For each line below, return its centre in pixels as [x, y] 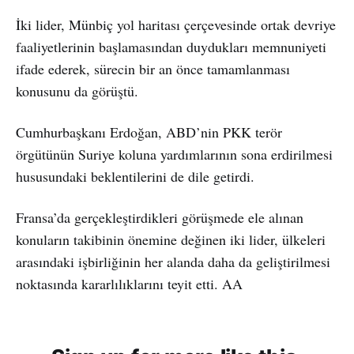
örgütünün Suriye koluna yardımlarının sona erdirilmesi [174, 154]
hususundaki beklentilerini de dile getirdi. [135, 176]
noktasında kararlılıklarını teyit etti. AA [129, 283]
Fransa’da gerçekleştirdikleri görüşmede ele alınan [160, 217]
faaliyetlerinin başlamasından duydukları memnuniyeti [171, 46]
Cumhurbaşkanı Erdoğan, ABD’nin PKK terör [149, 132]
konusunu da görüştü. [77, 90]
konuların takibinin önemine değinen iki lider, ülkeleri [171, 239]
